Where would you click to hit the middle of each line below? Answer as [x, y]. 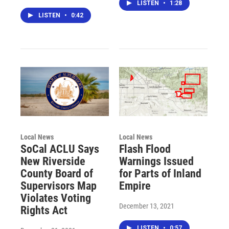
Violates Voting [56, 198]
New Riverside [53, 162]
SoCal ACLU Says [60, 149]
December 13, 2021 [146, 206]
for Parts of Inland [160, 174]
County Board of [57, 174]
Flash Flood [145, 149]
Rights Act [44, 211]
